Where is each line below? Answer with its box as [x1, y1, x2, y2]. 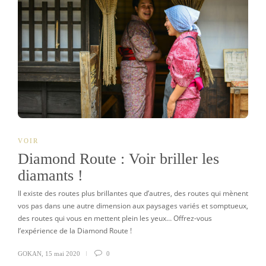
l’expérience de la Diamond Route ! [18, 225, 135, 236]
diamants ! [18, 166, 83, 184]
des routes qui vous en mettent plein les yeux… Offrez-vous [18, 213, 212, 223]
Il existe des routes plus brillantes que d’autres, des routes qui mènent [18, 188, 248, 198]
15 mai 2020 [45, 249, 80, 257]
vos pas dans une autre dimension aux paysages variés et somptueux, [18, 200, 248, 211]
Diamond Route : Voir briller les [18, 150, 219, 167]
